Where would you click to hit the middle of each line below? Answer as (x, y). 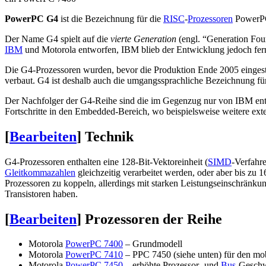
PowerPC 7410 (94, 255)
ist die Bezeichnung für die (111, 18)
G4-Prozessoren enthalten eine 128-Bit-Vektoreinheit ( (106, 161)
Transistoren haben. (41, 194)
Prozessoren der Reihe (153, 219)
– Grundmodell (153, 244)
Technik (109, 136)
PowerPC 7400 (94, 244)
